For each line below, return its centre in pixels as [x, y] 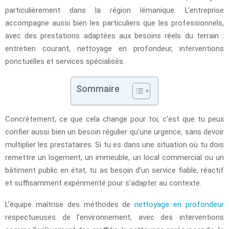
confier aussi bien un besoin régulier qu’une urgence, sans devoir [114, 132]
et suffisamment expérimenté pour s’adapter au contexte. [103, 183]
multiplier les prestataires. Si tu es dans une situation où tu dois [114, 144]
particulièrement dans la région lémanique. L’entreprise [114, 10]
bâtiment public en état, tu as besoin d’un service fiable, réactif [114, 170]
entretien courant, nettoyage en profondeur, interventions [114, 48]
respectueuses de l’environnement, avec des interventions [114, 217]
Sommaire [98, 88]
